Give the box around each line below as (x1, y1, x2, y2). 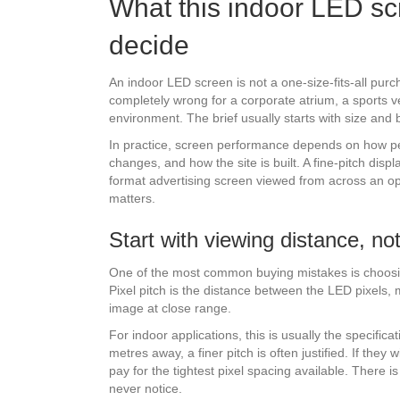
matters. (109, 191, 155, 206)
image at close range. (109, 301, 231, 316)
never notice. (109, 381, 182, 396)
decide (109, 30, 189, 61)
